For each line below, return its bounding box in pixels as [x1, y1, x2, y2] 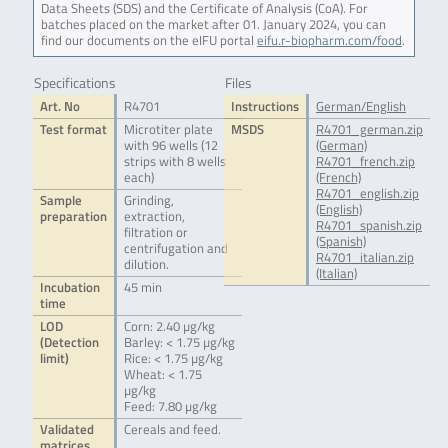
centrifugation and [123, 239, 228, 259]
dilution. [123, 255, 169, 275]
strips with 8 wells [123, 152, 226, 172]
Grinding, [123, 191, 174, 211]
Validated [39, 420, 94, 440]
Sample [39, 191, 82, 211]
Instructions [231, 97, 299, 117]
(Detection [39, 333, 99, 353]
